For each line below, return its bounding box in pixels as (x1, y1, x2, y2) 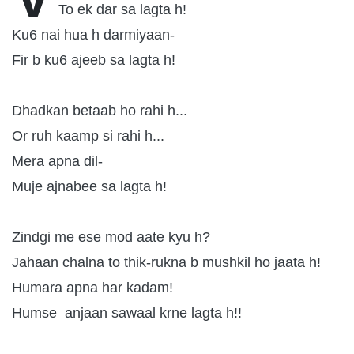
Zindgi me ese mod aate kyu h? (12, 229, 210, 245)
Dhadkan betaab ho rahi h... (12, 103, 187, 119)
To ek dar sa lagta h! (58, 2, 186, 17)
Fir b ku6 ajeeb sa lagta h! (12, 52, 175, 68)
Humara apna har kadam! (12, 280, 173, 296)
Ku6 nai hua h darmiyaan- (12, 27, 175, 43)
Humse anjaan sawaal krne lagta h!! (12, 305, 242, 321)
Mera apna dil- (12, 153, 103, 169)
